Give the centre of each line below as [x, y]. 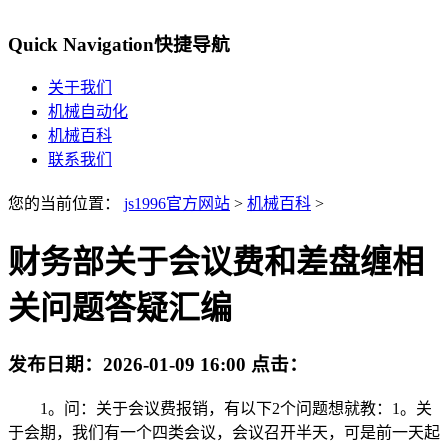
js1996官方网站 [177, 204]
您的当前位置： [66, 204]
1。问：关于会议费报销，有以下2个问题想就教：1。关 [220, 408]
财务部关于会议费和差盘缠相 [216, 261]
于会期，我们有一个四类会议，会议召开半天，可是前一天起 [224, 432]
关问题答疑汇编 [120, 307]
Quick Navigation [81, 44]
